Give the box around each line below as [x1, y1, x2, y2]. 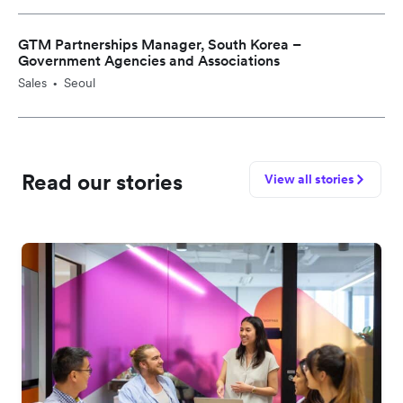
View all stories [264, 171, 355, 188]
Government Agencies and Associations [18, 51, 280, 70]
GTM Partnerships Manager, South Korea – [18, 35, 301, 54]
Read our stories [22, 168, 183, 197]
